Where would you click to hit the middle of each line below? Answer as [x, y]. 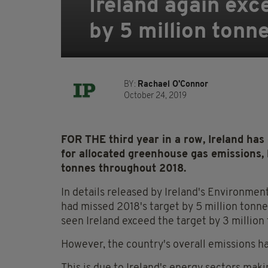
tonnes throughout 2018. [124, 169]
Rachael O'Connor [173, 85]
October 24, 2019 [155, 96]
